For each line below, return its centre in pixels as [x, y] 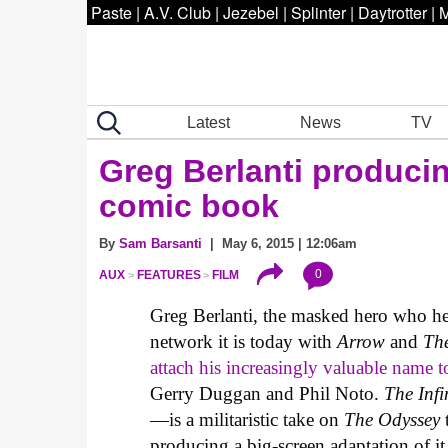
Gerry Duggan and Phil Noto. [267, 394]
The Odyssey [395, 420]
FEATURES [168, 275]
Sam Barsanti [160, 243]
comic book [189, 206]
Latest [209, 122]
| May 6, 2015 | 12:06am [279, 243]
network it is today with [244, 342]
